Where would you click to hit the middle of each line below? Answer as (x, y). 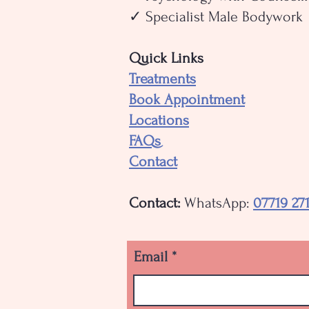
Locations (159, 120)
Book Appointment (187, 99)
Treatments (162, 78)
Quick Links (166, 58)
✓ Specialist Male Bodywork (216, 16)
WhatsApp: (219, 202)
